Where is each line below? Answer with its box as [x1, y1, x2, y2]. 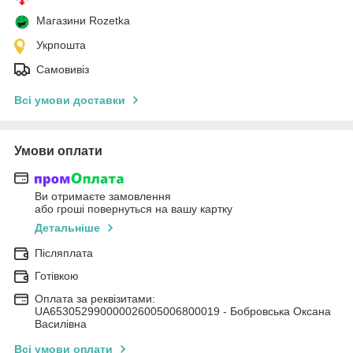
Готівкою [35, 269, 79, 283]
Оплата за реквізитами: [35, 292, 155, 306]
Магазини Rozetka [36, 13, 130, 27]
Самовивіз [36, 62, 89, 76]
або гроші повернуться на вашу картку [35, 203, 232, 216]
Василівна [35, 318, 87, 331]
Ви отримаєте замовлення [35, 190, 171, 203]
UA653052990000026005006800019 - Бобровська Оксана [35, 305, 331, 318]
